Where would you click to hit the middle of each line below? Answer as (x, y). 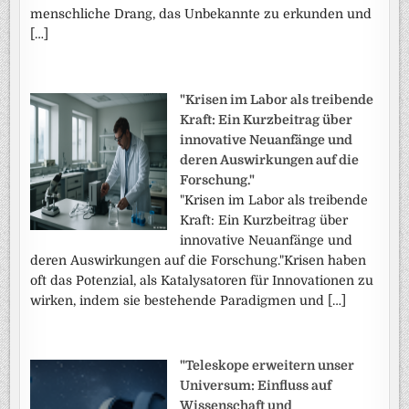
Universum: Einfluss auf (256, 386)
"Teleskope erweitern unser (267, 366)
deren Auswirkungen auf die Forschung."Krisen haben (199, 260)
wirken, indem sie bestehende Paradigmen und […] (189, 300)
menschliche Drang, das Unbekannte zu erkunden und (201, 13)
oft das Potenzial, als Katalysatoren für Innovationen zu (202, 280)
